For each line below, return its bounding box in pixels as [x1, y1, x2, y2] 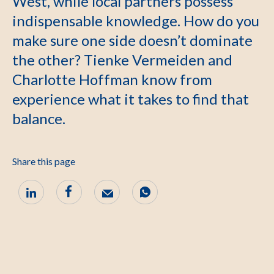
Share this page [12, 155, 75, 167]
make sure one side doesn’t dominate [12, 31, 253, 49]
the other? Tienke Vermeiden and [12, 51, 232, 68]
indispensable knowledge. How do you [12, 12, 259, 29]
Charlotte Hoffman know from [12, 70, 212, 88]
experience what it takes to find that [12, 90, 249, 108]
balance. [12, 109, 65, 127]
